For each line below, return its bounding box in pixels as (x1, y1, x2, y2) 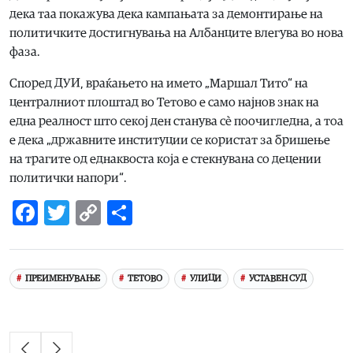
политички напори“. (9, 171, 127, 184)
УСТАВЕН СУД (248, 274, 307, 284)
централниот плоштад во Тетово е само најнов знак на (9, 95, 319, 109)
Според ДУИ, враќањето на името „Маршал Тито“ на (9, 76, 308, 90)
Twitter (69, 199, 150, 225)
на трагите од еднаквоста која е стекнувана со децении (9, 152, 321, 165)
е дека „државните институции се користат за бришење (9, 133, 330, 147)
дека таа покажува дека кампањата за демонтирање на (9, 7, 323, 20)
